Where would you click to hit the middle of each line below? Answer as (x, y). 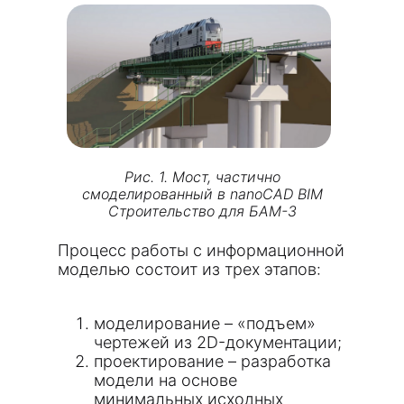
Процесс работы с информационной (201, 250)
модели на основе (165, 380)
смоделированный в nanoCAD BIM (202, 194)
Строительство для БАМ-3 (202, 211)
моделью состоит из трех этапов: (189, 269)
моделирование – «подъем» (205, 323)
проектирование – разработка (212, 361)
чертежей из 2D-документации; (218, 342)
